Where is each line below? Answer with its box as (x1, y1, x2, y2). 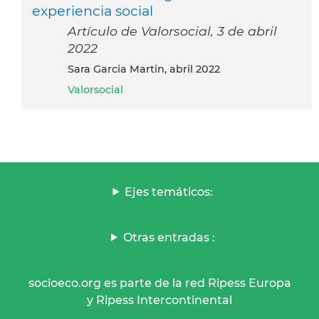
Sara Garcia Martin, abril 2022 (74, 62, 220, 75)
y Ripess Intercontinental (87, 293, 232, 307)
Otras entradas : (122, 230, 215, 244)
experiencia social (32, 1, 153, 19)
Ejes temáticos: (125, 184, 214, 199)
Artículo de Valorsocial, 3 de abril (68, 23, 277, 38)
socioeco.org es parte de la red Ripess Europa (28, 276, 291, 290)
